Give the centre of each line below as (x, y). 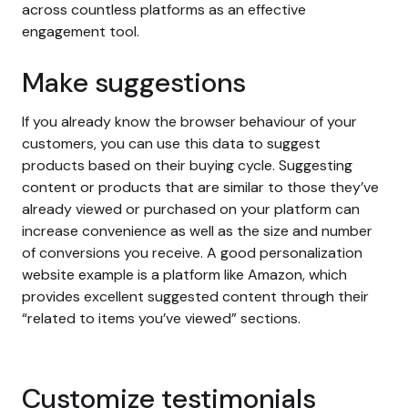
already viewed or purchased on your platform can (191, 209)
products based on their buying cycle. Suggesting (187, 165)
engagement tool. (81, 31)
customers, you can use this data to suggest (171, 143)
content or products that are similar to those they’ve (200, 187)
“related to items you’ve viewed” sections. (161, 318)
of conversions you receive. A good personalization (192, 252)
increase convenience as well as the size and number (197, 230)
